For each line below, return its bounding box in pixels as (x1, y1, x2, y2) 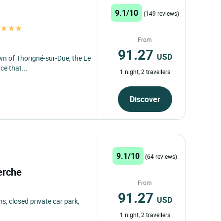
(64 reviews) (145, 152, 178, 160)
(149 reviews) (143, 9, 179, 17)
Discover (129, 93, 160, 105)
